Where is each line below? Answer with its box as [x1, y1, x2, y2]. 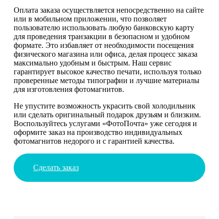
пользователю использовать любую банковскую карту [14, 23, 194, 32]
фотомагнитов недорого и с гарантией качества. [14, 136, 175, 145]
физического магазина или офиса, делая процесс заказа [14, 49, 197, 58]
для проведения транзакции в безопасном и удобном [14, 32, 190, 41]
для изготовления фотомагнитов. [14, 85, 124, 93]
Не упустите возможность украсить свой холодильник [14, 101, 196, 110]
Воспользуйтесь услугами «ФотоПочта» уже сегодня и [14, 119, 197, 128]
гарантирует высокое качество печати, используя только [14, 67, 201, 76]
